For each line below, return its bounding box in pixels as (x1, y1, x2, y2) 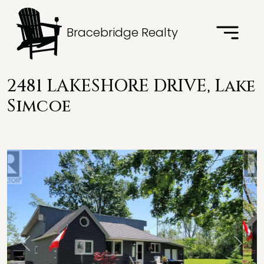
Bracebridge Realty (64, 24, 178, 41)
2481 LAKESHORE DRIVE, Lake (7, 75, 255, 98)
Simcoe (7, 95, 71, 118)
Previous (25, 243, 64, 257)
